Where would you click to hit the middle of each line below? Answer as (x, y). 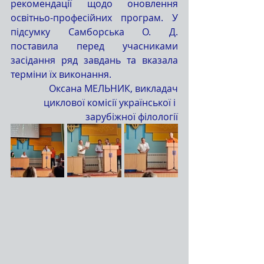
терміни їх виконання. (61, 74)
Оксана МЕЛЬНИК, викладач (113, 88)
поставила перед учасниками (94, 46)
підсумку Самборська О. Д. (94, 32)
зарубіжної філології (132, 117)
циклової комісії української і (111, 103)
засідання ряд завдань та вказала (94, 60)
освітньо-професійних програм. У (94, 18)
